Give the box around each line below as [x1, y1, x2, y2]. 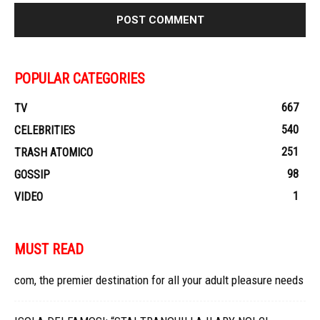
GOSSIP [14, 167, 50, 181]
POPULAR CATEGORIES [14, 69, 145, 87]
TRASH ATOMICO [14, 145, 93, 159]
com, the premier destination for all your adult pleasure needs [14, 272, 304, 287]
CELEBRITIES [14, 123, 75, 137]
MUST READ [14, 240, 84, 258]
